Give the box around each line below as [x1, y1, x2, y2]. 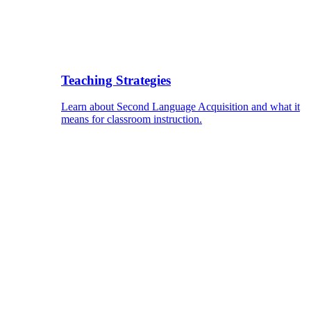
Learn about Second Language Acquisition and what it [61, 101, 300, 113]
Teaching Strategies [61, 72, 171, 87]
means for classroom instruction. [61, 113, 202, 126]
